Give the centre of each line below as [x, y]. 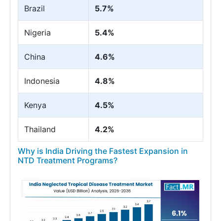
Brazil [35, 9]
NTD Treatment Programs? [68, 161]
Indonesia [42, 81]
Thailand [40, 129]
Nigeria [37, 33]
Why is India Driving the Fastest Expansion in [103, 151]
